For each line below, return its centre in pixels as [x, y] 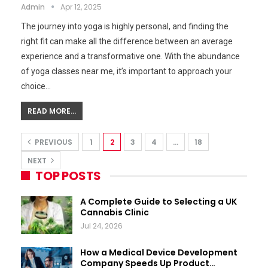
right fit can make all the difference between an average [127, 41]
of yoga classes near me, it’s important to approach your [127, 71]
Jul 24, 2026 [101, 226]
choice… [36, 86]
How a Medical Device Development [159, 253]
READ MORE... [52, 111]
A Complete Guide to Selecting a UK [159, 201]
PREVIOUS [53, 142]
